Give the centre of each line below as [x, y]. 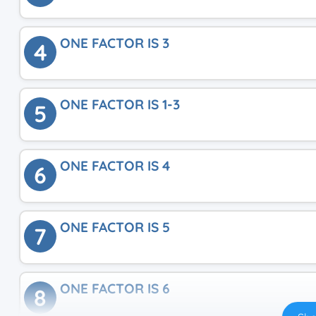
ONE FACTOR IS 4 [115, 166]
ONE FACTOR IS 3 [115, 43]
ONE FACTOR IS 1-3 [120, 104]
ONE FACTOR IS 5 [115, 227]
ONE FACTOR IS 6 [115, 288]
